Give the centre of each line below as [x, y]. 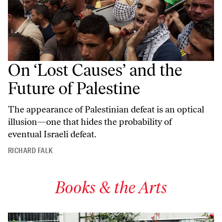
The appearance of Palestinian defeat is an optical [106, 110]
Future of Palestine [74, 89]
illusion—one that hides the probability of [90, 122]
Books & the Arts [111, 188]
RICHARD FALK [30, 151]
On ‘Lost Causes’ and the [95, 70]
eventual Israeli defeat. [52, 135]
